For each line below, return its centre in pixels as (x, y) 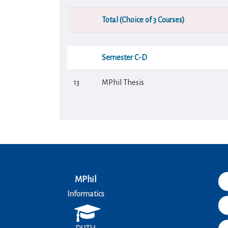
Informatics (85, 194)
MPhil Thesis (123, 82)
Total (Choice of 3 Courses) (143, 20)
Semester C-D (124, 58)
